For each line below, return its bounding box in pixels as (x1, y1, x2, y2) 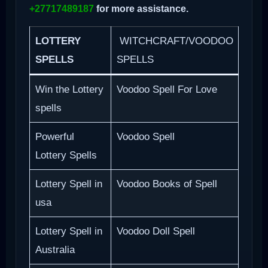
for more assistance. (94, 4, 188, 14)
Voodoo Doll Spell (116, 225, 195, 237)
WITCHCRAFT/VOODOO (116, 35, 233, 47)
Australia (35, 243, 75, 255)
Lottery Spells (35, 149, 97, 161)
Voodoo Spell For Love (116, 83, 217, 95)
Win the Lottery (35, 83, 103, 95)
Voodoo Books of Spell (116, 178, 217, 190)
